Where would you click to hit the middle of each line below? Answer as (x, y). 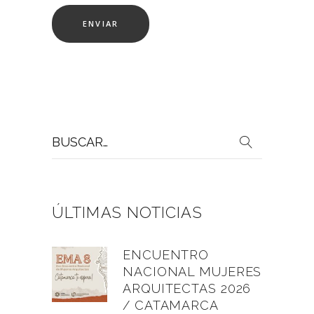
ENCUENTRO (166, 254)
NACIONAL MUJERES (192, 271)
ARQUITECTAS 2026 (187, 288)
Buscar (68, 133)
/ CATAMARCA (171, 305)
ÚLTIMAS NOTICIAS (127, 212)
